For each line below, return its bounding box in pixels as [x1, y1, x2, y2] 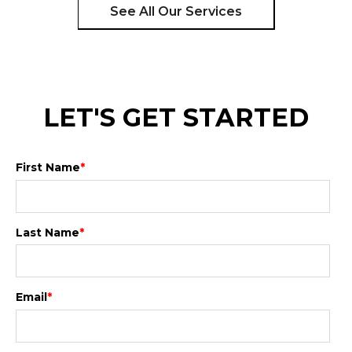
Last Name [16, 225, 79, 240]
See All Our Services [110, 4, 242, 20]
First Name [16, 160, 80, 175]
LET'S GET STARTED [43, 101, 309, 133]
